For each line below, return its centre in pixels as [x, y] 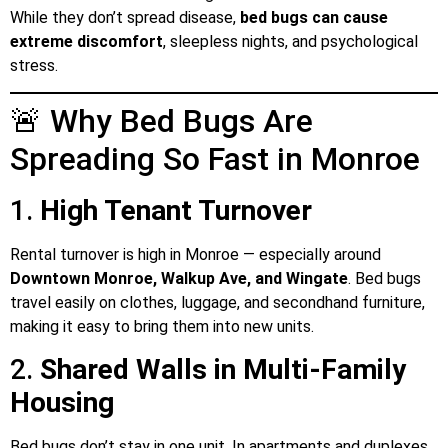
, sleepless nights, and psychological [290, 41]
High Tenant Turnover [176, 210]
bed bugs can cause [314, 17]
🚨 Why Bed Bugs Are [161, 120]
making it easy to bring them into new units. [162, 326]
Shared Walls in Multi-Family [223, 370]
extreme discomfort [86, 41]
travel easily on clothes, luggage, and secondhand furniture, [217, 302]
